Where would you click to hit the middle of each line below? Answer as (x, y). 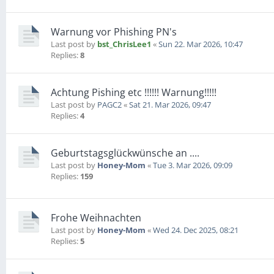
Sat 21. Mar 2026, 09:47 (170, 105)
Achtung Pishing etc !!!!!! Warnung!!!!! (134, 93)
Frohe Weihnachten (96, 217)
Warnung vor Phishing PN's (114, 32)
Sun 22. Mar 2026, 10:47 (201, 44)
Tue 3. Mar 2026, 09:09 (193, 165)
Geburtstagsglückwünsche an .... (125, 153)
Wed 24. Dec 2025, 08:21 (196, 230)
